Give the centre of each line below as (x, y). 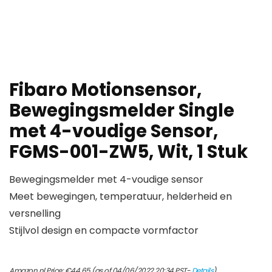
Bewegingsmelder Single (122, 111)
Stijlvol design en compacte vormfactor (104, 231)
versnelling (35, 214)
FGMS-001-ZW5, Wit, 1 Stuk (128, 152)
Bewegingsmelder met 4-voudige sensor (106, 180)
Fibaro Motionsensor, (105, 90)
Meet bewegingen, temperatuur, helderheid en (121, 197)
